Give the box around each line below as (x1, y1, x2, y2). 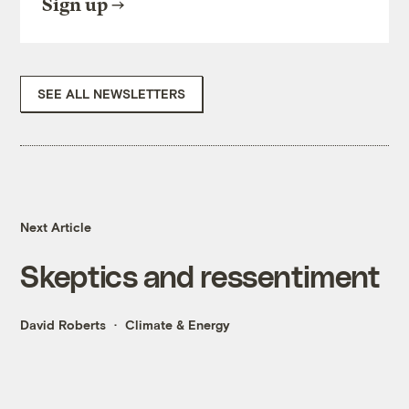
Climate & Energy (125, 317, 231, 333)
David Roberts (20, 317, 107, 333)
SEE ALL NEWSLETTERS (37, 86, 186, 102)
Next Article (20, 219, 92, 236)
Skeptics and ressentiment (20, 257, 381, 294)
